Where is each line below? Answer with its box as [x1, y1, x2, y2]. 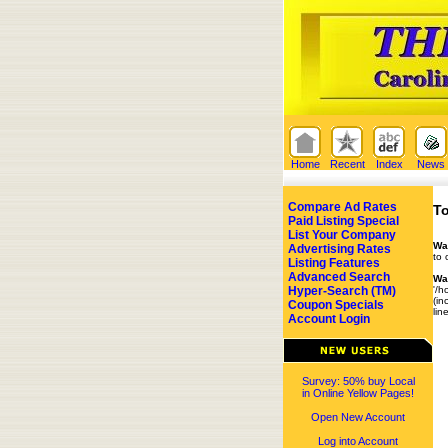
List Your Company [288, 228, 396, 242]
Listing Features [288, 256, 380, 270]
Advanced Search [288, 270, 390, 284]
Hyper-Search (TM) [288, 284, 396, 298]
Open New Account [311, 411, 405, 423]
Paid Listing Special [288, 214, 399, 228]
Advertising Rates [288, 242, 391, 256]
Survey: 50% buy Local [301, 375, 415, 387]
